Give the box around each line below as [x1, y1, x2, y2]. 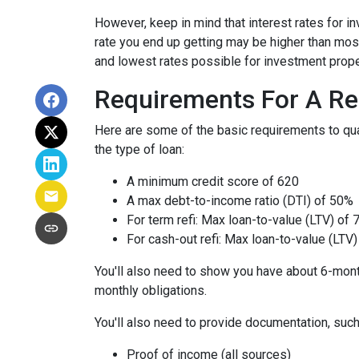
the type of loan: [95, 142, 184, 157]
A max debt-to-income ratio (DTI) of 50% [127, 193, 353, 208]
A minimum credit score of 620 [127, 174, 299, 189]
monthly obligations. [95, 283, 207, 298]
